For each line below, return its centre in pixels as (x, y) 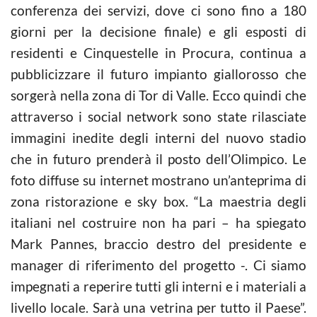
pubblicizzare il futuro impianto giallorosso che (158, 74)
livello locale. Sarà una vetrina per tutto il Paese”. (158, 307)
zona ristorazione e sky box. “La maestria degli (158, 201)
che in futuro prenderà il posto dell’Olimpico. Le (158, 158)
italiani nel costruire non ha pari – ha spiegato (158, 222)
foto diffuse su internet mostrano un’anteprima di (158, 180)
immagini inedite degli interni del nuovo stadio (158, 137)
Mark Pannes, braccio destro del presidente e (158, 243)
